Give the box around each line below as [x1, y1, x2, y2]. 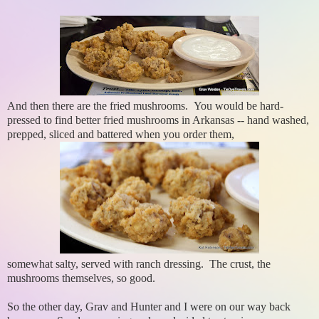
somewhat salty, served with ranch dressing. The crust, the [7, 258, 271, 271]
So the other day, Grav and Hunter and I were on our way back [7, 300, 291, 313]
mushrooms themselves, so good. [7, 272, 155, 285]
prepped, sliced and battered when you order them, [7, 128, 234, 141]
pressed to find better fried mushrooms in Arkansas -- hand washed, [7, 114, 309, 127]
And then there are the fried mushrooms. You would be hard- [7, 100, 283, 113]
